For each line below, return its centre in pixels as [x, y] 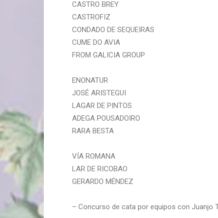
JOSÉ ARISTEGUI [99, 93]
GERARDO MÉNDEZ [103, 182]
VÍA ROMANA [94, 156]
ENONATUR [90, 80]
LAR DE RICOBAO [100, 169]
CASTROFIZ [91, 17]
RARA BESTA [93, 131]
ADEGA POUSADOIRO [106, 118]
